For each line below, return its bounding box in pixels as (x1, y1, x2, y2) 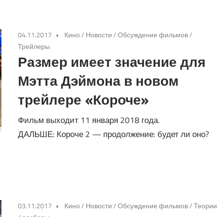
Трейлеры (18, 41, 50, 52)
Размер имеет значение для (18, 53, 206, 71)
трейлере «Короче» (18, 91, 150, 108)
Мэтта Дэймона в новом (18, 72, 179, 90)
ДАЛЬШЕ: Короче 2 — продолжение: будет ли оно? (18, 127, 210, 140)
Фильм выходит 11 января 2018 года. (18, 113, 160, 126)
